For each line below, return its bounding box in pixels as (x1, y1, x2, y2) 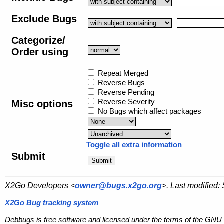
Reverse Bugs (96, 78, 145, 87)
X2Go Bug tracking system (5, 198, 98, 207)
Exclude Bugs (11, 13, 77, 24)
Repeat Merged (96, 68, 148, 77)
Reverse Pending (96, 87, 154, 96)
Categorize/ (11, 34, 65, 46)
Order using (11, 46, 68, 57)
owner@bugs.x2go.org (75, 181, 162, 190)
